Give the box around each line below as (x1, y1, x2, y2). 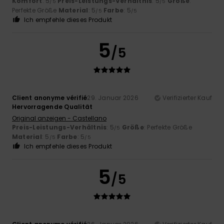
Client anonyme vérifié (12, 93, 87, 102)
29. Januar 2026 (87, 93, 138, 102)
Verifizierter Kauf (162, 93, 212, 102)
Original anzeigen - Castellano (12, 113, 106, 122)
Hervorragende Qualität (12, 102, 93, 111)
